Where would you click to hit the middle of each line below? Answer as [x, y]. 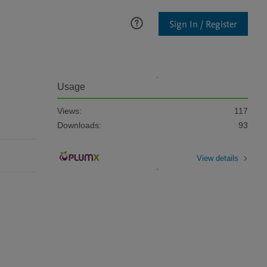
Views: [69, 111]
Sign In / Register [203, 24]
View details [218, 158]
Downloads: [79, 125]
